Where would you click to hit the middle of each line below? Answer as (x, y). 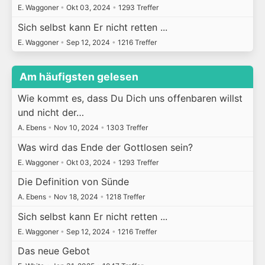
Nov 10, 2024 (76, 128)
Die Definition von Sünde (73, 182)
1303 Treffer (126, 128)
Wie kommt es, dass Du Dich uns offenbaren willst (130, 98)
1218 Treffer (124, 197)
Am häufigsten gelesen (79, 77)
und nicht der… (51, 113)
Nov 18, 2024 (76, 197)
